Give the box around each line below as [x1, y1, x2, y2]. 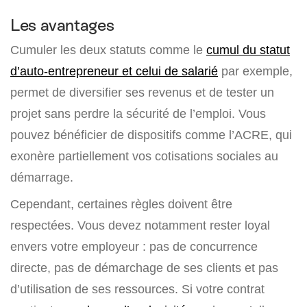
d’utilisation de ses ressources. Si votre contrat [10, 282, 265, 297]
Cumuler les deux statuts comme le [10, 42, 206, 58]
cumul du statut [206, 42, 290, 58]
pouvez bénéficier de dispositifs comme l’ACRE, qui [10, 127, 292, 143]
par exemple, [218, 64, 293, 79]
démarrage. [10, 170, 73, 185]
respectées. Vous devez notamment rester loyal [10, 218, 270, 233]
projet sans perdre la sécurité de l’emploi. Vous [10, 106, 266, 121]
